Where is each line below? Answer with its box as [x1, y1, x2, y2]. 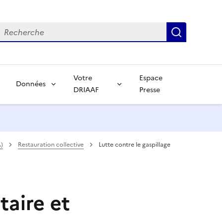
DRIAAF [73, 84, 99, 95]
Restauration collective [18, 140, 84, 149]
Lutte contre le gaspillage [99, 140, 170, 149]
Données [15, 78, 46, 89]
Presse [139, 84, 160, 95]
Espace [139, 72, 163, 83]
